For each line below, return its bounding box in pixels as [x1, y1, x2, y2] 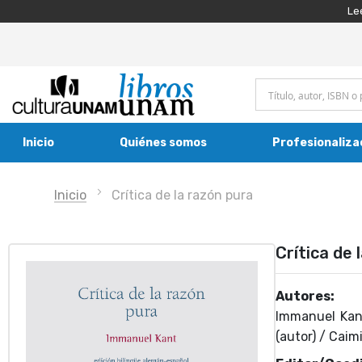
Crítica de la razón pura [112, 187, 253, 203]
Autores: [276, 288, 335, 304]
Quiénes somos [119, 136, 207, 149]
